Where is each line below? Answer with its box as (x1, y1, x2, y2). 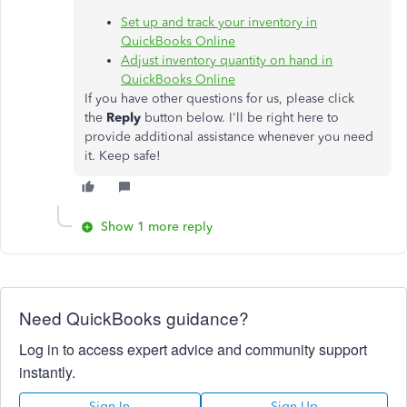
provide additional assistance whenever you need (84, 129, 373, 145)
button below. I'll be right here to (144, 110, 339, 126)
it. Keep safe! (84, 148, 161, 164)
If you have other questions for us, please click (84, 91, 354, 107)
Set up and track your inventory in (121, 15, 317, 31)
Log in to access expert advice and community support (19, 339, 367, 361)
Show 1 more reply (101, 219, 213, 235)
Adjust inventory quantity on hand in (121, 53, 333, 69)
